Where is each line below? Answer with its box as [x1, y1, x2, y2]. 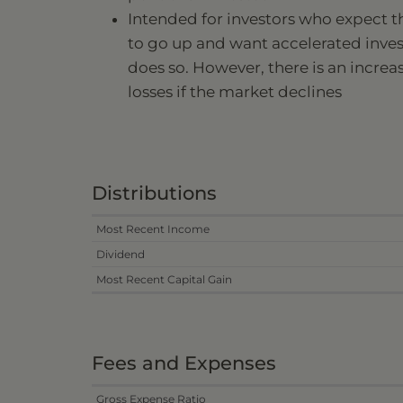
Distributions [92, 181, 217, 204]
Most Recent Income [96, 221, 210, 236]
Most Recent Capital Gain [96, 272, 232, 286]
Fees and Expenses [92, 351, 276, 374]
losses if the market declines [128, 82, 342, 101]
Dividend [96, 246, 145, 261]
